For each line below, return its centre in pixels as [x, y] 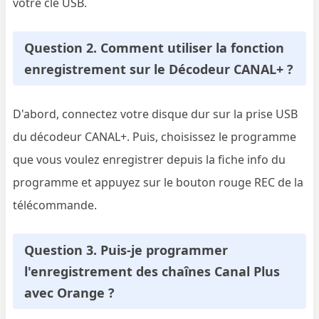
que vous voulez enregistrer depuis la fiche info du [150, 159]
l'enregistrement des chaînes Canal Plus [152, 271]
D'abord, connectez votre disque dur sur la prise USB [156, 114]
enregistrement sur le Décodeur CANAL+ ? [159, 69]
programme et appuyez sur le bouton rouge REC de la [158, 182]
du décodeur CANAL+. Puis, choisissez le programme [155, 136]
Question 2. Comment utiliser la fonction [155, 47]
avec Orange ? [70, 292]
